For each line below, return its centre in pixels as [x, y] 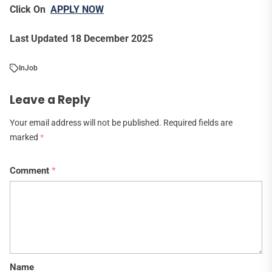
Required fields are [198, 123]
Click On [30, 10]
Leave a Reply [50, 100]
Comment [31, 171]
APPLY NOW [77, 10]
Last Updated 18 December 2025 [81, 39]
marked [25, 138]
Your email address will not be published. [86, 123]
